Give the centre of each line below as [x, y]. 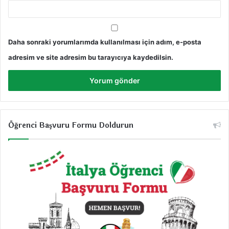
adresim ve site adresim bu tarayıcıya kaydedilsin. [91, 58]
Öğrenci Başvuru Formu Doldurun [71, 126]
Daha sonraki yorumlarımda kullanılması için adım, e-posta [105, 42]
